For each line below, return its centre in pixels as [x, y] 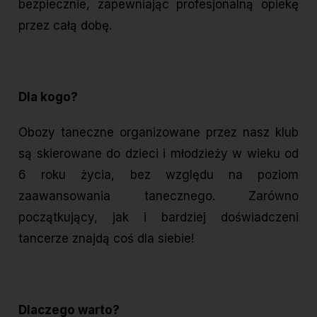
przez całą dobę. [65, 26]
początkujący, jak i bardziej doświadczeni [158, 218]
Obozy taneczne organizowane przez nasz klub [158, 133]
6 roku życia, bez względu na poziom [158, 175]
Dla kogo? [48, 97]
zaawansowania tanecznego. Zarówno [158, 196]
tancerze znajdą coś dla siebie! [106, 239]
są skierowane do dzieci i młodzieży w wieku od [158, 154]
